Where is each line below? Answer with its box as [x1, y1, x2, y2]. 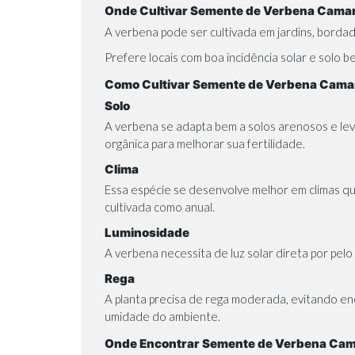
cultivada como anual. [105, 199, 215, 214]
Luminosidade [105, 224, 189, 240]
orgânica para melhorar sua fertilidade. [105, 136, 305, 151]
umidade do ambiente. [105, 308, 220, 323]
